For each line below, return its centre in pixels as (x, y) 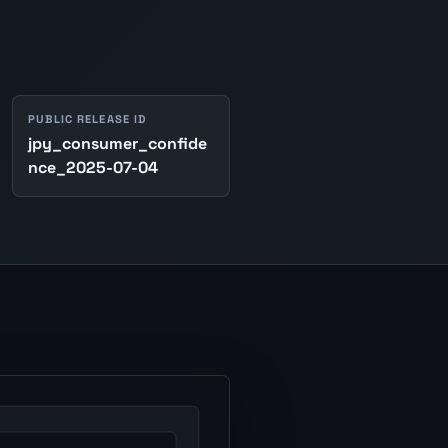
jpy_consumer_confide (118, 144)
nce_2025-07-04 (93, 168)
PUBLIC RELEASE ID (87, 118)
